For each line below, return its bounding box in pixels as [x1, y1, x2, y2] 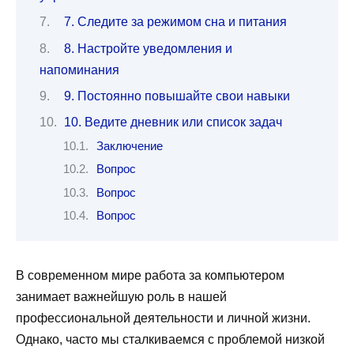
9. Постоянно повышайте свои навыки [63, 88, 290, 103]
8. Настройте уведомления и [63, 41, 232, 55]
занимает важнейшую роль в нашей [16, 290, 227, 304]
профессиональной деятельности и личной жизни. [16, 311, 311, 326]
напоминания [40, 62, 119, 77]
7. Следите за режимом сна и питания [63, 15, 287, 29]
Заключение [96, 139, 163, 153]
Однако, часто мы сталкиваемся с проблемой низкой [16, 333, 325, 347]
